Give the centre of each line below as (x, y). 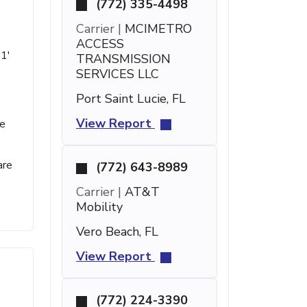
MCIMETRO (157, 29)
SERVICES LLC (118, 74)
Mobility (99, 207)
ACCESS (100, 44)
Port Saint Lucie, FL (131, 99)
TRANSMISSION (123, 59)
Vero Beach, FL (117, 232)
